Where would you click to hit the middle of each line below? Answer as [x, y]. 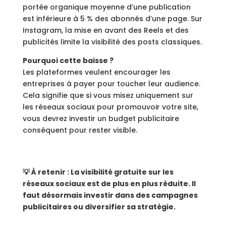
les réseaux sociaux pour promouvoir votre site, [110, 107]
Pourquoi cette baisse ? [68, 61]
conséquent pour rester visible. [80, 130]
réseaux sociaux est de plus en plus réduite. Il [109, 184]
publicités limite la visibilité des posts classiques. [112, 42]
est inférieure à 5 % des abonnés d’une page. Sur [112, 19]
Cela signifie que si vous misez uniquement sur [108, 95]
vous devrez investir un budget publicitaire [101, 119]
